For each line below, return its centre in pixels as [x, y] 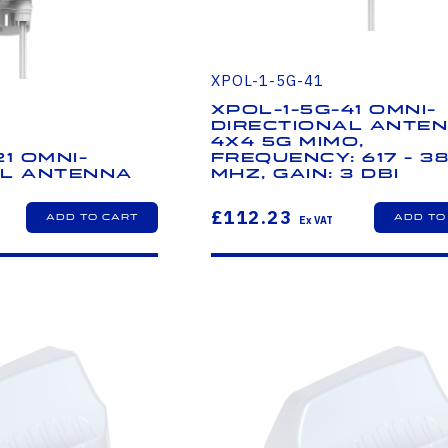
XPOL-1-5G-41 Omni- [323, 109]
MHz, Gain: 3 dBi [305, 173]
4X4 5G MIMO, [287, 141]
